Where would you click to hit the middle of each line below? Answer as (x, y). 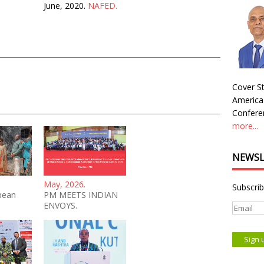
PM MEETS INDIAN (81, 194)
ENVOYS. (60, 205)
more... (245, 126)
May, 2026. (65, 184)
